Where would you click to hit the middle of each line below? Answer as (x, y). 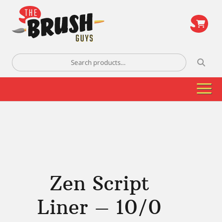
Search (24, 58)
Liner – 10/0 (99, 207)
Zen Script (99, 183)
